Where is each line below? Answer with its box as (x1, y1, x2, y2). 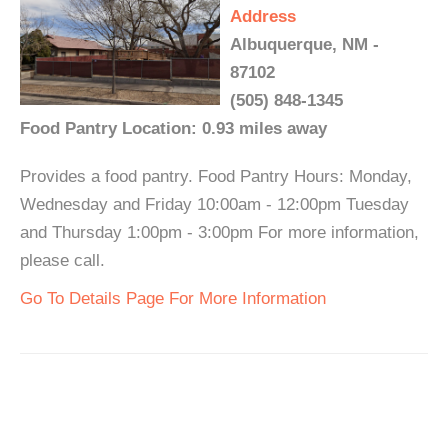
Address (230, 7, 296, 26)
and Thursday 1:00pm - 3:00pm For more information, (20, 223, 419, 242)
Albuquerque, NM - (230, 35, 379, 54)
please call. (20, 251, 105, 270)
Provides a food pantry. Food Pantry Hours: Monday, (20, 167, 412, 186)
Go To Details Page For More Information (20, 289, 326, 308)
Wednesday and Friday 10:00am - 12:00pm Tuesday (20, 195, 409, 214)
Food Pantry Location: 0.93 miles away (20, 119, 327, 138)
